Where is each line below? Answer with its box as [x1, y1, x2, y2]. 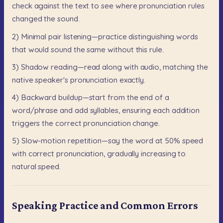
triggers [12, 118, 40, 128]
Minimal [20, 31, 47, 41]
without [108, 44, 134, 54]
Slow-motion [21, 135, 66, 145]
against [34, 1, 60, 11]
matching [163, 62, 195, 72]
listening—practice [63, 31, 127, 41]
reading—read [51, 62, 101, 72]
